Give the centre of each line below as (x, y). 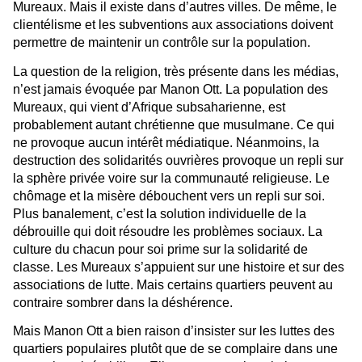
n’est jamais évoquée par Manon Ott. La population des (170, 89)
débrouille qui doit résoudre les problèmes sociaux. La (168, 231)
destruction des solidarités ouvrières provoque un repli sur (178, 160)
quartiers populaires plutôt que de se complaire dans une (175, 348)
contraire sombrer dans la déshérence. (123, 302)
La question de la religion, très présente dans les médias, (176, 71)
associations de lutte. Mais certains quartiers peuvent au (173, 284)
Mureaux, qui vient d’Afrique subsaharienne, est (149, 107)
